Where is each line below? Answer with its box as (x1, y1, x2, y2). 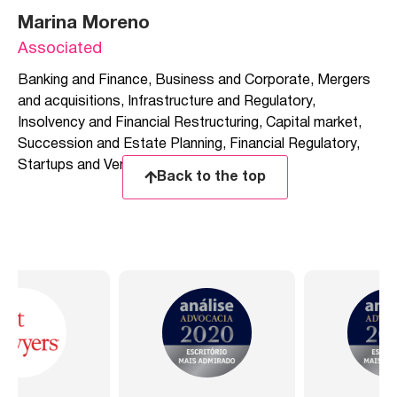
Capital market (266, 117, 358, 130)
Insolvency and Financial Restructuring (18, 117, 259, 130)
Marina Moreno (18, 15, 150, 33)
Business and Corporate (155, 74, 310, 88)
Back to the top (157, 171, 266, 184)
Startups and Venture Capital (18, 160, 199, 173)
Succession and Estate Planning (18, 138, 222, 152)
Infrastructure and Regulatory (128, 96, 312, 109)
